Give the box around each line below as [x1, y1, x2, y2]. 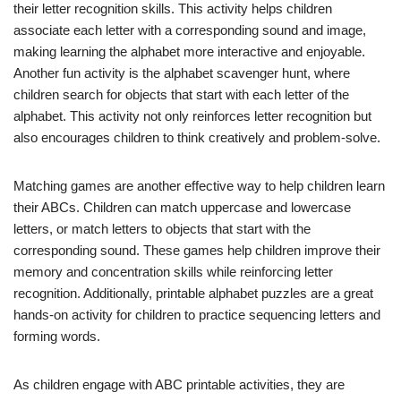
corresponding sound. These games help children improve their [13, 243, 380, 259]
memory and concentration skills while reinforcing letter [13, 264, 333, 280]
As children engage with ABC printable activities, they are [13, 377, 345, 393]
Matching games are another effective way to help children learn [13, 178, 385, 194]
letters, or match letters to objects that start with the [13, 221, 311, 237]
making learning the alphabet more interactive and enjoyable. [13, 44, 365, 60]
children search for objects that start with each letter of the [13, 87, 349, 103]
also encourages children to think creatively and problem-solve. [13, 130, 380, 146]
